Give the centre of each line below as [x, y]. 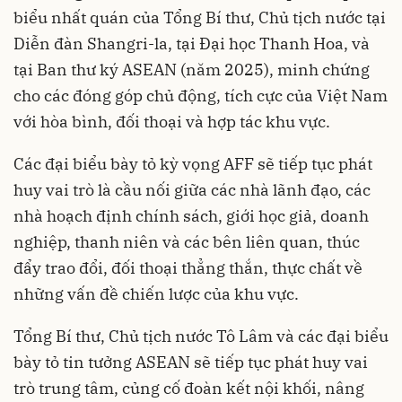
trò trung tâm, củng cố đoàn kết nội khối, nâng [189, 388]
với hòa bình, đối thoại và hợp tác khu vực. [172, 121]
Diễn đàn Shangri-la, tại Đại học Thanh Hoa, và [192, 43]
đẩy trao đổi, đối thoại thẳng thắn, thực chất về [188, 267]
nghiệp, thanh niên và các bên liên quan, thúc [187, 241]
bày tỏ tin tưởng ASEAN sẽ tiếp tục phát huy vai [191, 362]
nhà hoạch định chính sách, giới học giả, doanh [191, 215]
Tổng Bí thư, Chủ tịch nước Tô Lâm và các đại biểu [201, 336]
